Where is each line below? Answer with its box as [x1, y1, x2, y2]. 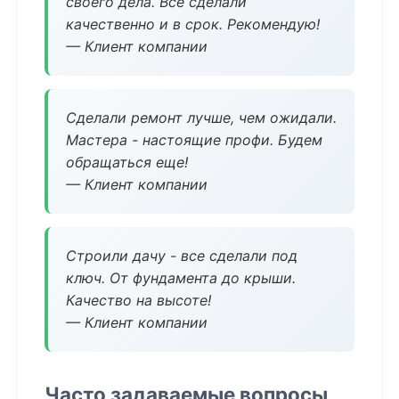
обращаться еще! [66, 153, 188, 171]
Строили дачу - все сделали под [66, 247, 297, 265]
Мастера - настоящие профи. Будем [66, 131, 322, 149]
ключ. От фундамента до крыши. [66, 269, 296, 287]
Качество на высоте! [66, 291, 211, 309]
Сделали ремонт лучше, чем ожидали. [66, 109, 337, 126]
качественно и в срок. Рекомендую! [66, 15, 320, 33]
